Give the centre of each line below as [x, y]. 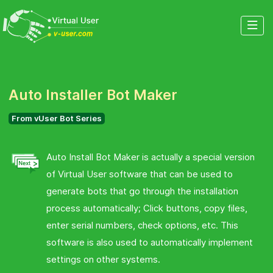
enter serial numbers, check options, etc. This [142, 225]
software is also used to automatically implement [149, 243]
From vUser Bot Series [57, 118]
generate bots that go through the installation [142, 191]
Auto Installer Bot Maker [93, 95]
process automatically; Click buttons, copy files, [147, 208]
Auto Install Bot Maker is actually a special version [150, 157]
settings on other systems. [103, 260]
